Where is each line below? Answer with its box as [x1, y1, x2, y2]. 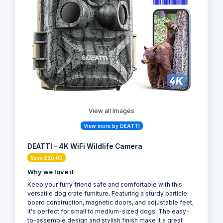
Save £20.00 [30, 154, 63, 161]
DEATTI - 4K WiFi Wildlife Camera [27, 142, 142, 150]
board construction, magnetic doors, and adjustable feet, [27, 198, 194, 206]
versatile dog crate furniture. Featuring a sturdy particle [27, 189, 187, 197]
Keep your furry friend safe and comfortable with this [27, 180, 182, 188]
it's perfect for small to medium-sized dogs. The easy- [27, 207, 189, 215]
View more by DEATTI [83, 122, 140, 129]
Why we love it [27, 168, 74, 176]
